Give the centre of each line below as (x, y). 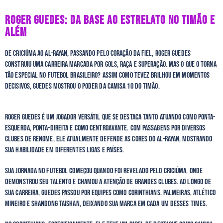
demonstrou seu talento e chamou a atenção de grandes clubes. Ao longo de (108, 182)
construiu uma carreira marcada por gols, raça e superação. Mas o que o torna (111, 64)
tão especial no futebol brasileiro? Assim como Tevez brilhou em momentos (108, 75)
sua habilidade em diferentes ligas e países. (65, 150)
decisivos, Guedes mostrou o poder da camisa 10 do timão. (83, 86)
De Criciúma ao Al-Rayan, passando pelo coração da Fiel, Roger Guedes (98, 53)
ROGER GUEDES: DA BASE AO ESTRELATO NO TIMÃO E (110, 20)
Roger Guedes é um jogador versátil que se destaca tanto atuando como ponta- (110, 117)
